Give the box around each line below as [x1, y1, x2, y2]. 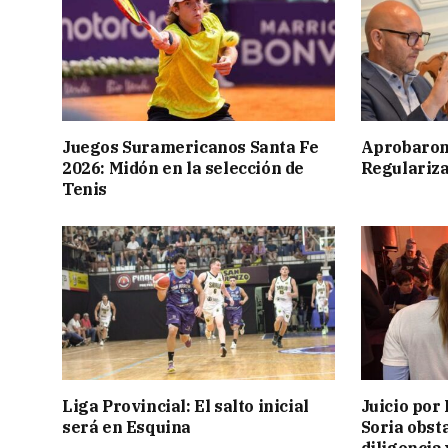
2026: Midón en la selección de [62, 158, 305, 179]
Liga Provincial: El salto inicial [62, 395, 309, 416]
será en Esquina [62, 416, 191, 437]
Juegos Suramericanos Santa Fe [62, 137, 319, 158]
